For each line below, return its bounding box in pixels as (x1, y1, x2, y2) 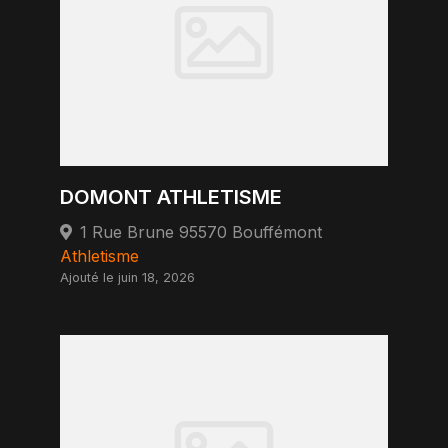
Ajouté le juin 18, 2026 (60, 270, 195, 285)
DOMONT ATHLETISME (60, 185, 282, 209)
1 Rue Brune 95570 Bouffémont (80, 222, 322, 242)
